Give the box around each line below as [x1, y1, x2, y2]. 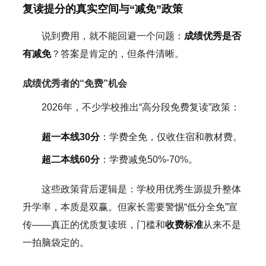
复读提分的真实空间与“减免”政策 [22, 2, 183, 15]
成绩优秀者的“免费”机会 [22, 78, 127, 88]
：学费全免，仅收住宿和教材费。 [99, 131, 242, 142]
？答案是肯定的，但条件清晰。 [50, 48, 184, 59]
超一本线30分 [41, 131, 100, 142]
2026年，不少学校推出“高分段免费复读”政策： [41, 102, 240, 112]
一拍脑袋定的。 [22, 237, 89, 248]
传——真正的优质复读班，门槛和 [22, 219, 165, 230]
